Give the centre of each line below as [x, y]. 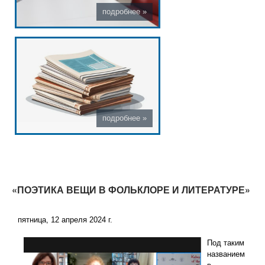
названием [226, 254]
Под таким [225, 243]
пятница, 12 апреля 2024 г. [65, 220]
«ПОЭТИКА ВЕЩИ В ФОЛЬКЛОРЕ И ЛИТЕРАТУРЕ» [131, 190]
